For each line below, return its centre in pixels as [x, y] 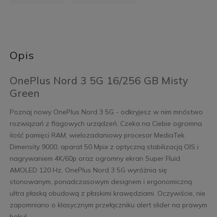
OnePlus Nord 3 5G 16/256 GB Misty [99, 80]
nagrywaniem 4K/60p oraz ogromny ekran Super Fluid [95, 158]
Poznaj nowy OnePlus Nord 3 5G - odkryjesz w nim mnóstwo [106, 112]
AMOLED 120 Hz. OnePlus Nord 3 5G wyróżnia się [88, 170]
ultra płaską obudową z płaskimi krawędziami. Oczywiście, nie [107, 193]
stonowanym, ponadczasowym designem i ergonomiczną [101, 181]
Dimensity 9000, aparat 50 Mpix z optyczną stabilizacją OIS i [104, 147]
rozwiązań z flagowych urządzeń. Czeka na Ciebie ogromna [106, 123]
